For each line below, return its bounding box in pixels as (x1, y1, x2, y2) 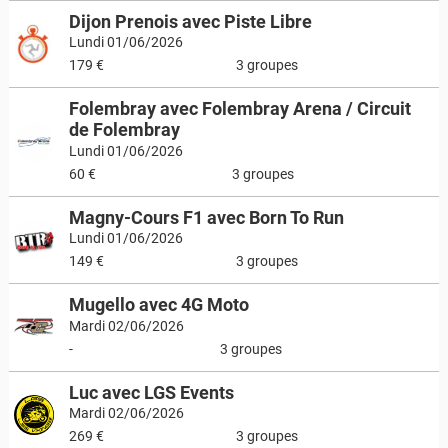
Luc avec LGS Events (68, 381, 234, 403)
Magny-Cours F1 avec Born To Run (68, 206, 344, 228)
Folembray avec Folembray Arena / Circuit (68, 98, 411, 119)
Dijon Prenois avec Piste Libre (68, 10, 312, 32)
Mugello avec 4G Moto (68, 294, 249, 315)
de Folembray (68, 119, 180, 140)
